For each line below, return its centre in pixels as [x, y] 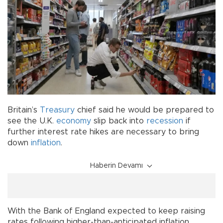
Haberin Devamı [116, 166]
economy [74, 121]
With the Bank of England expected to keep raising [106, 211]
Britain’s [24, 110]
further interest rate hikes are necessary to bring [103, 132]
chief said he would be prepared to [144, 110]
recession [165, 121]
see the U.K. [32, 121]
